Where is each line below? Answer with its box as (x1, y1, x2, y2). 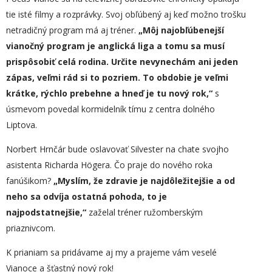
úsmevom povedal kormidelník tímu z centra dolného (6, 103, 215, 115)
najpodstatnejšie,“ (6, 206, 86, 218)
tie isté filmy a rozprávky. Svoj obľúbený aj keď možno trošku (6, 8, 246, 20)
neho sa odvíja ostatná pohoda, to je (6, 191, 167, 202)
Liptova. (6, 119, 37, 131)
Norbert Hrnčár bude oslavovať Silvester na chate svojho (6, 143, 229, 155)
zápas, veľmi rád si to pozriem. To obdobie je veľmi (6, 72, 228, 83)
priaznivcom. (6, 222, 55, 234)
